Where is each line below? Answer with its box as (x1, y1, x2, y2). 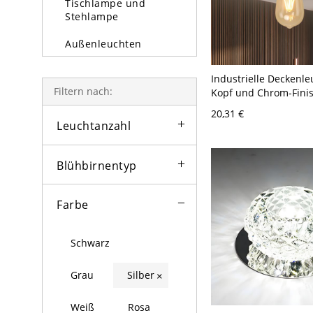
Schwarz (71, 236, 110, 250)
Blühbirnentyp (57, 157, 137, 173)
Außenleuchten (65, 37, 142, 50)
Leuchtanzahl (57, 117, 131, 133)
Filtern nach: (54, 85, 112, 98)
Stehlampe (65, 10, 119, 23)
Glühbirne (65, 64, 116, 78)
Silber (127, 268, 154, 282)
